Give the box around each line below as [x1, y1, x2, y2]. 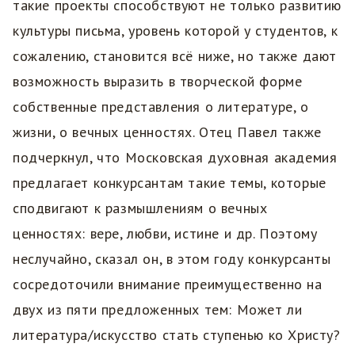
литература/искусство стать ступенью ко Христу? [13, 326, 341, 345]
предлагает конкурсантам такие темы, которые [13, 174, 326, 193]
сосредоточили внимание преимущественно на [13, 275, 323, 294]
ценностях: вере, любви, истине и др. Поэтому [13, 224, 318, 243]
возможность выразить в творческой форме [13, 72, 303, 91]
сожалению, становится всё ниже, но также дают [13, 47, 338, 66]
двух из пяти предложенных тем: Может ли [13, 300, 303, 319]
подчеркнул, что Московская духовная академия [13, 148, 338, 167]
